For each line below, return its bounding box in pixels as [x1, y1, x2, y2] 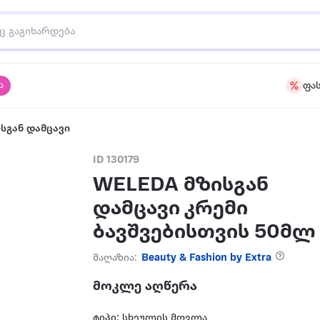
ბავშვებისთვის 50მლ [93, 221, 316, 244]
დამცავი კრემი [93, 198, 249, 220]
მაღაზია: [93, 253, 138, 264]
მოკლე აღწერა [93, 279, 198, 294]
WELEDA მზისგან [93, 174, 269, 196]
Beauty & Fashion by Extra [141, 253, 272, 264]
